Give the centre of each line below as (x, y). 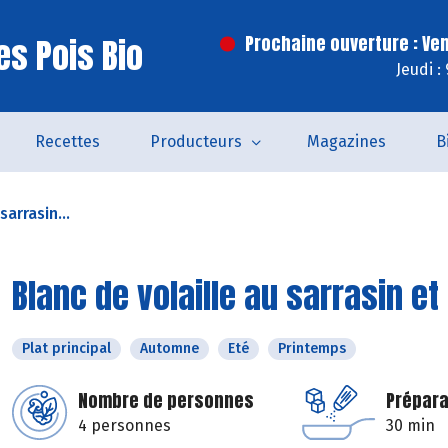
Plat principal (66, 348)
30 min (410, 425)
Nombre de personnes (166, 400)
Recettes (67, 141)
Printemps (312, 348)
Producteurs (195, 141)
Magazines (346, 141)
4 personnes (124, 425)
